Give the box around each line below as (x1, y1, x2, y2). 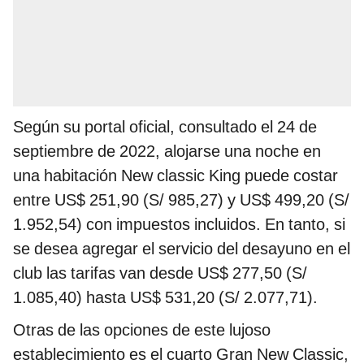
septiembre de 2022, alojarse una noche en (13, 141, 321, 161)
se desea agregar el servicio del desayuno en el (13, 238, 350, 258)
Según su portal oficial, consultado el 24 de (13, 116, 317, 136)
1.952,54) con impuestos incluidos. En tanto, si (13, 214, 345, 234)
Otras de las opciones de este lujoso (13, 319, 271, 340)
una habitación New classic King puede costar (13, 165, 338, 185)
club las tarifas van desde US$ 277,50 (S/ (13, 262, 307, 283)
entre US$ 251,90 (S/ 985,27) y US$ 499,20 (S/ (13, 189, 349, 210)
